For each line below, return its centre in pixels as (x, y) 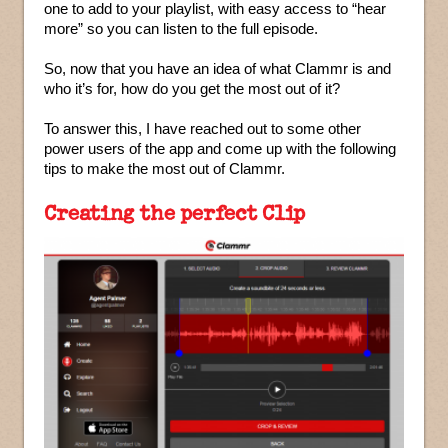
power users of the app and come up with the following (220, 148)
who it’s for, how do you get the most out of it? (192, 88)
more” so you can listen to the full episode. (181, 28)
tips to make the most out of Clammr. (164, 168)
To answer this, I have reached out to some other (202, 128)
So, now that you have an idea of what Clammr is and (217, 68)
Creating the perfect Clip (174, 212)
